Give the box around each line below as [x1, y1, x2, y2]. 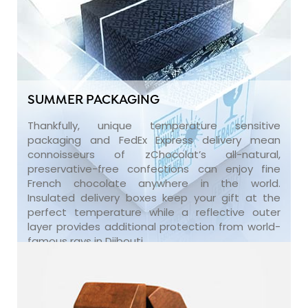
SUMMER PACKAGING [27, 92, 159, 109]
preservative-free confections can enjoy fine [27, 161, 280, 176]
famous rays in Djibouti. [27, 233, 145, 248]
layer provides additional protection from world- [27, 219, 280, 234]
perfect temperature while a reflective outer [27, 204, 280, 219]
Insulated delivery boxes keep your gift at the [27, 190, 280, 205]
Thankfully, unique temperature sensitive [27, 118, 280, 133]
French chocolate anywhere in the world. [27, 175, 280, 190]
